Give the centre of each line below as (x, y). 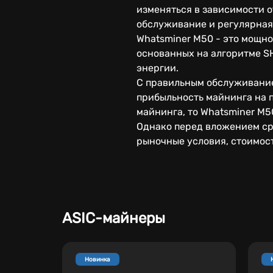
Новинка (97, 259)
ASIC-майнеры (114, 218)
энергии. (158, 68)
